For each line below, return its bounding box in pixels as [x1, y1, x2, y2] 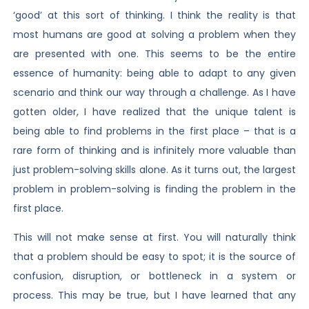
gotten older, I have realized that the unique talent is [12, 105, 297, 119]
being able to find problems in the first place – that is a [12, 124, 297, 139]
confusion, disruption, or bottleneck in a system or [12, 269, 297, 283]
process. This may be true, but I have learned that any [12, 288, 297, 303]
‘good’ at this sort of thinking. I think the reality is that [12, 8, 297, 23]
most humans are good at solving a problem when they [12, 28, 297, 42]
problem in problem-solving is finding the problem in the [12, 182, 297, 197]
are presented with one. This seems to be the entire [12, 47, 297, 61]
